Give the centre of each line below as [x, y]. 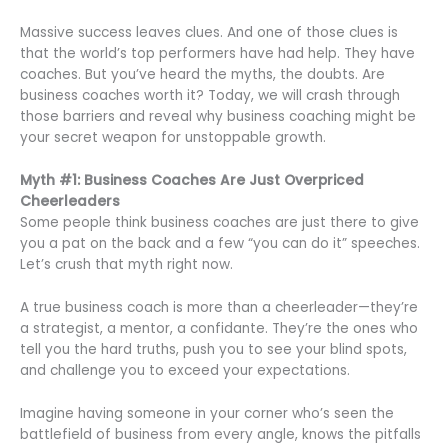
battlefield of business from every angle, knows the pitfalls [220, 434]
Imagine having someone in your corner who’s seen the [207, 413]
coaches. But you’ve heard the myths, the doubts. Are [202, 75]
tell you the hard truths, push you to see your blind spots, [213, 349]
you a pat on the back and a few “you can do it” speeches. [220, 243]
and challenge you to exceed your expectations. [185, 370]
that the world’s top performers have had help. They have [217, 54]
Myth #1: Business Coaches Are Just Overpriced [192, 180]
